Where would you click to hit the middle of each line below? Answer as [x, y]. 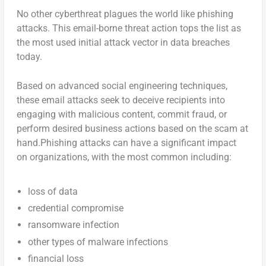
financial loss [56, 258]
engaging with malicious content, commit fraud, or [122, 115]
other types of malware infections [98, 242]
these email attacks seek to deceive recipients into [121, 100]
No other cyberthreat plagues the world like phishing [125, 14]
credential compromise [75, 208]
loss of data [53, 192]
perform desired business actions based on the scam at [133, 129]
